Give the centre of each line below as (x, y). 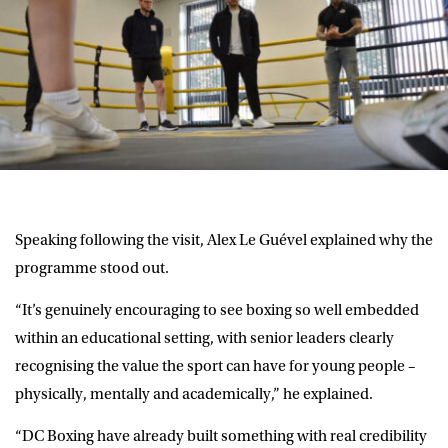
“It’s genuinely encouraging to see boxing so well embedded (217, 309)
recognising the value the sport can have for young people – (215, 365)
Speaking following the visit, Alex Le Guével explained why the (224, 239)
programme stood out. (92, 267)
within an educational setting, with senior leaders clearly (204, 337)
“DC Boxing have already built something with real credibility (221, 435)
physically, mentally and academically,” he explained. (194, 393)
